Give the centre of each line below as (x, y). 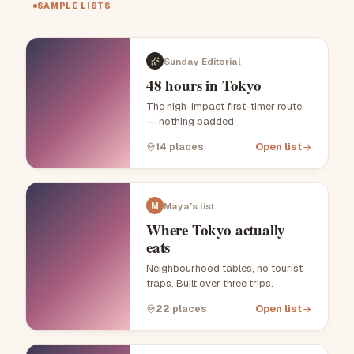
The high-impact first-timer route (224, 107)
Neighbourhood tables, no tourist (224, 269)
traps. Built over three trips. (210, 284)
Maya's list (189, 205)
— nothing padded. (191, 122)
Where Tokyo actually (216, 230)
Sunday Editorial (202, 61)
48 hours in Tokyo (204, 85)
